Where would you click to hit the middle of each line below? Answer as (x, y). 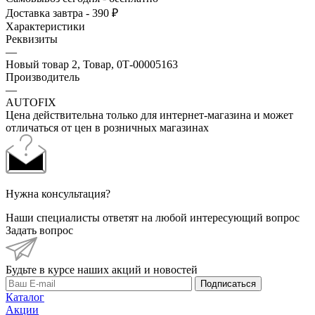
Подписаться (228, 283)
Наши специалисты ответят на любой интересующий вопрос (153, 217)
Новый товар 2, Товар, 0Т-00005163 (92, 64)
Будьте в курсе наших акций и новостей (102, 269)
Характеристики (45, 26)
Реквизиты (32, 39)
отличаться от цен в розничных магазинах (107, 127)
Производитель (43, 77)
